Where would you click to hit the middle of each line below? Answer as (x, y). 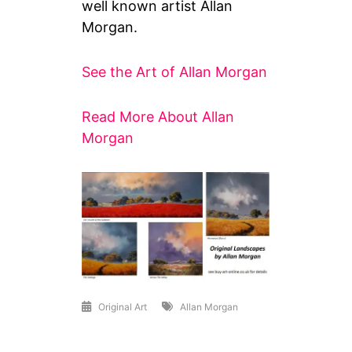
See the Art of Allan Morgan (175, 71)
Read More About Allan (158, 116)
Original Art (123, 306)
